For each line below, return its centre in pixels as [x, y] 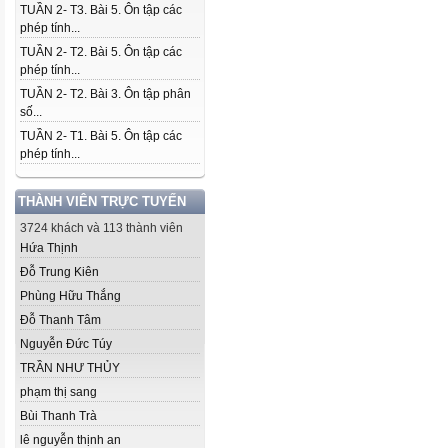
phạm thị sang [58, 392]
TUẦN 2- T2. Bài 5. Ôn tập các [101, 52]
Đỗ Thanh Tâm [60, 320]
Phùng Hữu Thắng [70, 296]
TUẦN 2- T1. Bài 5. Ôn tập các [101, 136]
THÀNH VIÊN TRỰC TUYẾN [102, 201]
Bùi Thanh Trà [58, 416]
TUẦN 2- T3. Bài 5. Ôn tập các [101, 10]
